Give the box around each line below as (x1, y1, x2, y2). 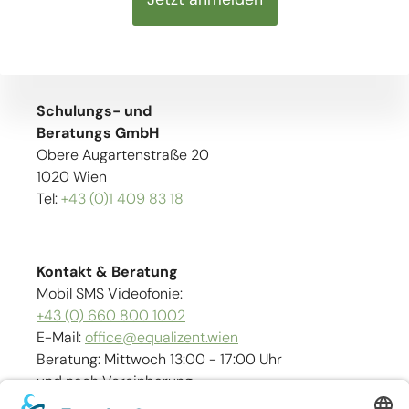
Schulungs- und (37, 101, 152, 121)
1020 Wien (37, 167, 110, 187)
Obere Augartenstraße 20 (37, 145, 209, 165)
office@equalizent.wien (85, 328, 238, 348)
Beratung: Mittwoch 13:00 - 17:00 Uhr (37, 350, 286, 370)
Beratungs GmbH (37, 123, 163, 143)
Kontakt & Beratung (37, 262, 178, 282)
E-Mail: (37, 328, 85, 348)
